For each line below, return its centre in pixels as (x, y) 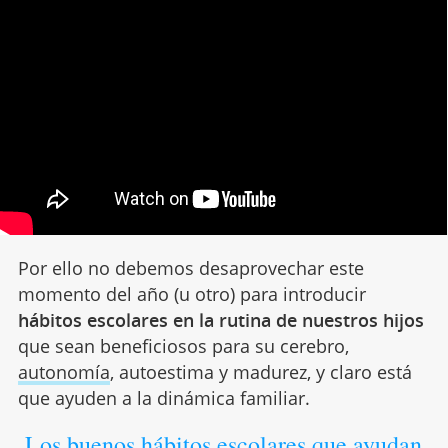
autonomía (63, 372)
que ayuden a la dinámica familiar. (163, 398)
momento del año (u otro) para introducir (191, 294)
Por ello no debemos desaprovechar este (190, 268)
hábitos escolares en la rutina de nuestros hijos (220, 320)
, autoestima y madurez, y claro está (260, 372)
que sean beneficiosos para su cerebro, (183, 346)
